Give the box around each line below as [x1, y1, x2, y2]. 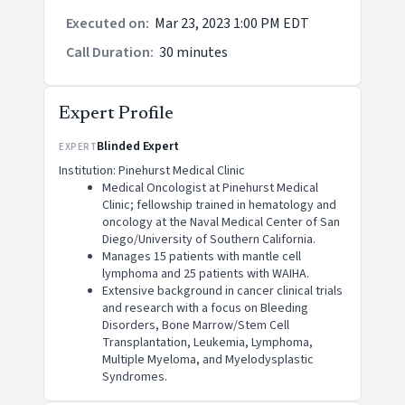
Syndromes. [102, 368, 167, 386]
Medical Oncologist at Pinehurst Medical [102, 179, 318, 197]
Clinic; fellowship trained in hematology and [102, 196, 336, 214]
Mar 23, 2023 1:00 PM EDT [155, 14, 309, 33]
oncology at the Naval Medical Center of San [102, 213, 340, 231]
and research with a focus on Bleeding [102, 299, 308, 317]
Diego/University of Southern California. [102, 231, 316, 249]
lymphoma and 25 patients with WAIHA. [102, 265, 309, 283]
